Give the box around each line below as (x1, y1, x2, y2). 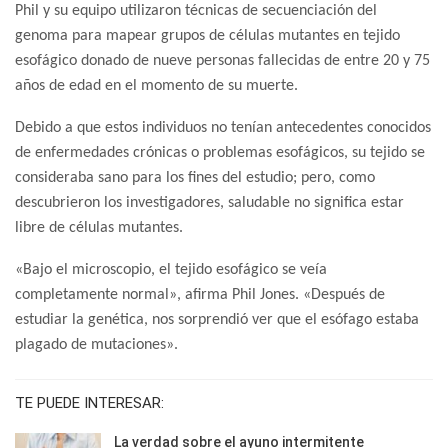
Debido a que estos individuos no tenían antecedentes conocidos (15, 119, 431, 136)
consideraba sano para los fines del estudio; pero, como (15, 169, 375, 186)
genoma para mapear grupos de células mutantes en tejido (15, 27, 400, 44)
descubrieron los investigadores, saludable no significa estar (15, 194, 404, 211)
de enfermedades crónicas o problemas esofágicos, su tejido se (15, 144, 425, 161)
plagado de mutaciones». (15, 336, 178, 353)
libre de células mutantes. (15, 219, 183, 236)
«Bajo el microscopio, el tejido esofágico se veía (15, 261, 327, 278)
